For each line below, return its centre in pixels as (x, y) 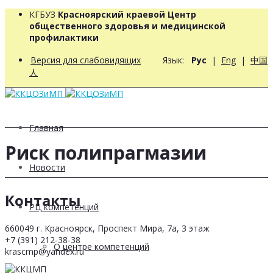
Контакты (43, 200)
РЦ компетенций (64, 207)
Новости (47, 167)
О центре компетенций (101, 246)
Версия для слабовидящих (86, 60)
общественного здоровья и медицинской (127, 26)
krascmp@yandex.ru (44, 251)
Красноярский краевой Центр (127, 14)
